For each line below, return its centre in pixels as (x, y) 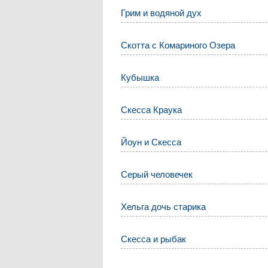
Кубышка (140, 78)
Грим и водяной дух (162, 13)
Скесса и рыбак (154, 239)
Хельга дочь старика (164, 207)
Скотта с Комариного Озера (178, 45)
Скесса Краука (152, 110)
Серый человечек (157, 175)
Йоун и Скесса (151, 142)
